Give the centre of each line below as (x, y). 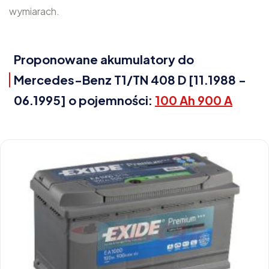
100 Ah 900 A (194, 100)
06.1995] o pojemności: (84, 100)
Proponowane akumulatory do (104, 59)
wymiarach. (34, 11)
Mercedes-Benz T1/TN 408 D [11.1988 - (130, 80)
